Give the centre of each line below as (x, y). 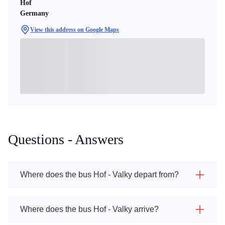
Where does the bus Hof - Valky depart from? (99, 175)
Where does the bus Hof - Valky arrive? (89, 209)
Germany (34, 13)
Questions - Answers (66, 139)
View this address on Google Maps (75, 30)
